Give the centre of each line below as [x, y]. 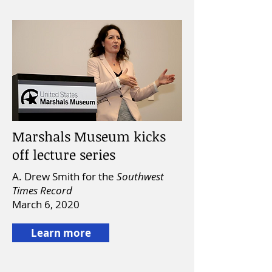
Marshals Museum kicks [89, 136]
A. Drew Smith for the [64, 176]
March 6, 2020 [46, 204]
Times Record [42, 190]
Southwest [140, 176]
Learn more [61, 233]
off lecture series [64, 154]
